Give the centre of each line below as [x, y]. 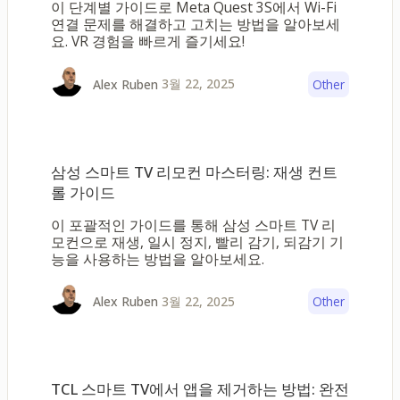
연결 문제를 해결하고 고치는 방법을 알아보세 [196, 25]
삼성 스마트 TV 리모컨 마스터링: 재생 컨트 [194, 171]
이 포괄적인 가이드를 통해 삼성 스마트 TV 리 [193, 225]
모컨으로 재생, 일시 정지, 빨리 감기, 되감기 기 [197, 242]
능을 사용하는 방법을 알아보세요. [158, 258]
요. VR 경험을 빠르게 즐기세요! [148, 42]
